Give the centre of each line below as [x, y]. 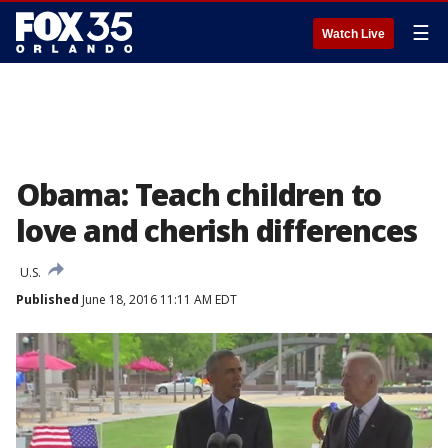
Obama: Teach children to [199, 194]
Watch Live [353, 34]
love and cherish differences [216, 230]
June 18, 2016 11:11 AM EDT [158, 299]
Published [47, 299]
